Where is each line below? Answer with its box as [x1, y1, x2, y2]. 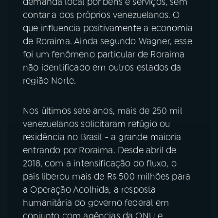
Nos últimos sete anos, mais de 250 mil [23, 105, 182, 117]
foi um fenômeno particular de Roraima [23, 49, 185, 61]
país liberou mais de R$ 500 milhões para [23, 171, 191, 183]
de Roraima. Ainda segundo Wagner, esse [23, 36, 192, 48]
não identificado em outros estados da [23, 62, 182, 74]
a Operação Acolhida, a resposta [23, 184, 156, 196]
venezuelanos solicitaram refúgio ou [23, 118, 170, 130]
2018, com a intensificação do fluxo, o [23, 158, 177, 170]
